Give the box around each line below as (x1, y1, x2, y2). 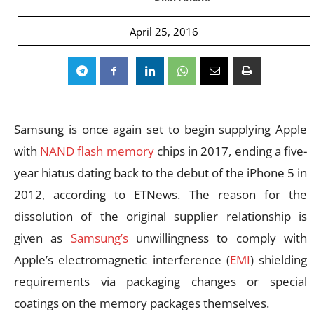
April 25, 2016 (130, 24, 198, 39)
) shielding (250, 251, 307, 268)
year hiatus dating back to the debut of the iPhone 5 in (14, 164, 307, 181)
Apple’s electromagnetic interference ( (14, 251, 230, 268)
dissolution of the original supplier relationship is (14, 207, 307, 224)
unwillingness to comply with (128, 229, 308, 246)
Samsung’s (70, 229, 128, 246)
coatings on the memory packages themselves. (14, 294, 269, 311)
